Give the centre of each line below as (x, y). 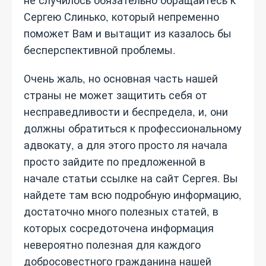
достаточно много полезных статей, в (121, 211)
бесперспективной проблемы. (100, 50)
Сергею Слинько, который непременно (121, 17)
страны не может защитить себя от (115, 95)
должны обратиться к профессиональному (133, 128)
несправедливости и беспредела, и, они (126, 112)
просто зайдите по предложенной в (115, 161)
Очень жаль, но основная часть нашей (121, 78)
